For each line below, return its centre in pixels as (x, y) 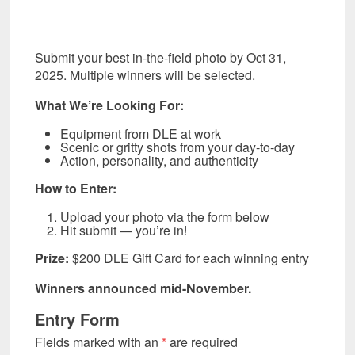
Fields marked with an (98, 342)
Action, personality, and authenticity (159, 160)
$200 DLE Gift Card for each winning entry (189, 258)
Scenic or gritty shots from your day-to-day (177, 147)
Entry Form (77, 319)
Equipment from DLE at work (141, 133)
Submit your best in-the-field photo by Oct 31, (160, 57)
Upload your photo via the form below (165, 216)
